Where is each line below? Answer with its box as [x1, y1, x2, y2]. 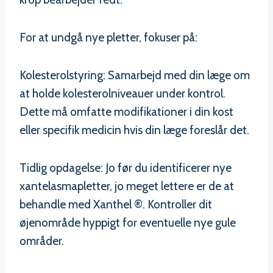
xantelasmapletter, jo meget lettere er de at [19, 179, 234, 193]
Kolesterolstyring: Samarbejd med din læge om [19, 68, 250, 82]
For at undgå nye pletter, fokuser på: [19, 30, 197, 44]
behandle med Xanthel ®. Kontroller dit [19, 197, 212, 211]
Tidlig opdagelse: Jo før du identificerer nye [19, 160, 232, 175]
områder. [19, 233, 64, 248]
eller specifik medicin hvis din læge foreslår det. [19, 122, 249, 137]
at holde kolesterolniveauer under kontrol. [19, 86, 225, 101]
